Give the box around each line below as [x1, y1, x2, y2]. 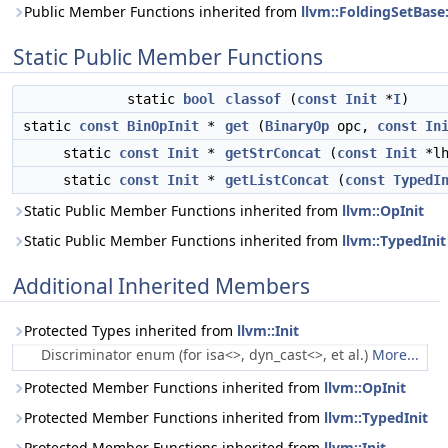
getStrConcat [225, 145, 321, 161]
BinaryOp [265, 118, 329, 134]
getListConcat [225, 172, 329, 188]
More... [372, 345, 419, 364]
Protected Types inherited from [24, 321, 237, 340]
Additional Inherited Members [13, 272, 310, 300]
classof [225, 91, 281, 107]
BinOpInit [127, 118, 199, 134]
